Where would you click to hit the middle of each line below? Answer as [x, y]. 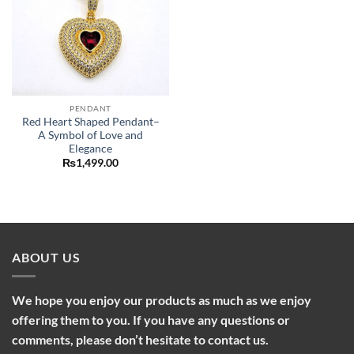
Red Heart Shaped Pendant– [90, 121]
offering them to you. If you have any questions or [151, 320]
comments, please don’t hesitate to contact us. [140, 340]
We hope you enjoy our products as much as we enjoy [162, 300]
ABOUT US [46, 257]
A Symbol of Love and [90, 135]
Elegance [90, 148]
